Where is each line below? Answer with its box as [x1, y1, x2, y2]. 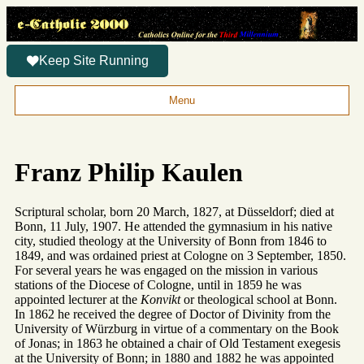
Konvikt [141, 292, 180, 306]
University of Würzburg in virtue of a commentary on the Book [15, 321, 339, 336]
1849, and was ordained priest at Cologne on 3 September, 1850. [15, 248, 346, 262]
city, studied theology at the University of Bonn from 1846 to [15, 233, 327, 248]
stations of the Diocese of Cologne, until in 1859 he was [15, 277, 301, 292]
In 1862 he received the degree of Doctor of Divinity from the [15, 306, 331, 321]
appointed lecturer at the [15, 292, 141, 306]
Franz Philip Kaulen [15, 157, 243, 187]
